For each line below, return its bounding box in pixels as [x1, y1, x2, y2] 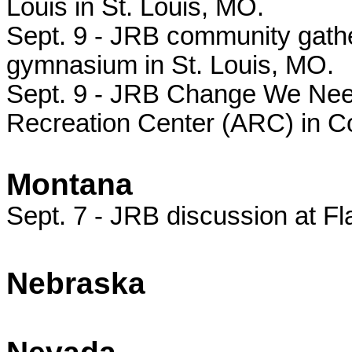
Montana [6, 167, 133, 201]
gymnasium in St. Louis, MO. [6, 51, 334, 79]
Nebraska [6, 266, 145, 300]
